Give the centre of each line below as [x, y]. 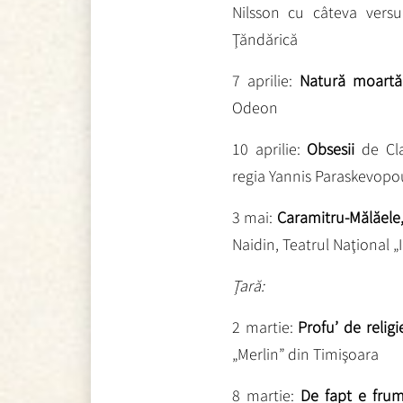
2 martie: [262, 327]
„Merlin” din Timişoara [305, 354]
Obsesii [331, 148]
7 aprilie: [265, 80]
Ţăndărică [264, 39]
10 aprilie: [269, 148]
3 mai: [254, 217]
